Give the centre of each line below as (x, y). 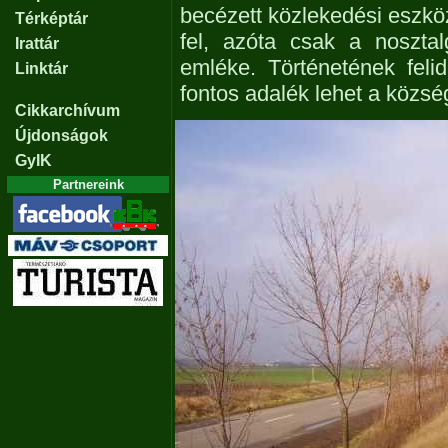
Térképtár (51, 18)
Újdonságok (61, 135)
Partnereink (88, 184)
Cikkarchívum (67, 110)
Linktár (41, 68)
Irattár (37, 43)
